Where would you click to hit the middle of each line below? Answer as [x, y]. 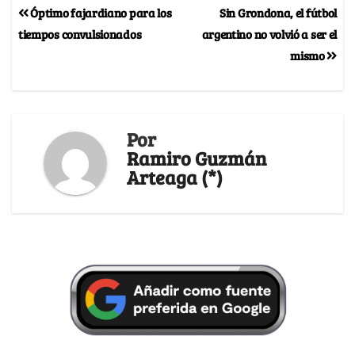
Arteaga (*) [175, 177]
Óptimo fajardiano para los [100, 12]
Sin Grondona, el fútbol [278, 12]
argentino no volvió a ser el [269, 33]
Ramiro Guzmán [197, 158]
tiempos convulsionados [80, 33]
